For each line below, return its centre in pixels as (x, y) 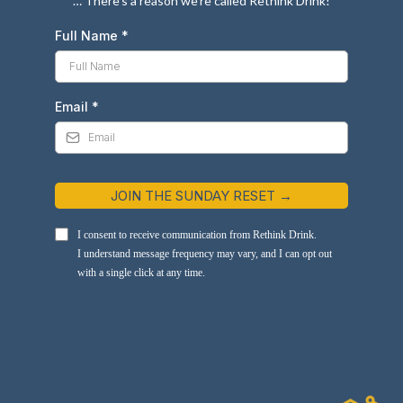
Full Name (88, 36)
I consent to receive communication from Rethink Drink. (197, 235)
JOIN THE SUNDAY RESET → (201, 196)
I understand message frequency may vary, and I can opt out (205, 254)
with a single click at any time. (141, 273)
